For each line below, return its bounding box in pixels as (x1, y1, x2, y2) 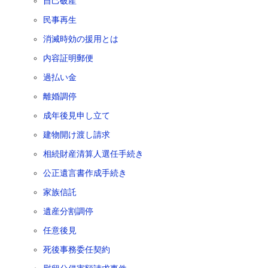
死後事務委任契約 (43, 245, 110, 255)
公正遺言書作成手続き (43, 168, 127, 178)
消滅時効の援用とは (43, 34, 118, 44)
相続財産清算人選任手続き (43, 149, 144, 159)
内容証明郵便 (43, 53, 93, 63)
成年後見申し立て (43, 111, 110, 121)
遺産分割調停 (43, 206, 93, 217)
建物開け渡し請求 (43, 130, 110, 140)
